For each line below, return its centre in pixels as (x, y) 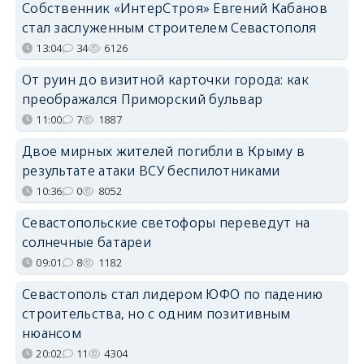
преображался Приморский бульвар (142, 100)
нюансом (52, 334)
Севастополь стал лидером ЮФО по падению (172, 295)
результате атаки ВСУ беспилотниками (151, 171)
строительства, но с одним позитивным (156, 314)
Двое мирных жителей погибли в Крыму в (163, 152)
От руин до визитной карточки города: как (165, 80)
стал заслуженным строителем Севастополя (169, 28)
